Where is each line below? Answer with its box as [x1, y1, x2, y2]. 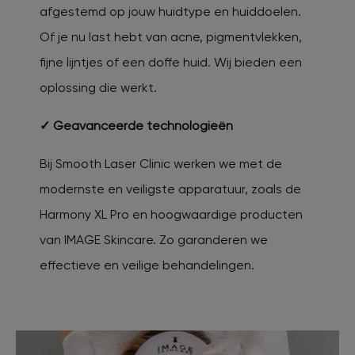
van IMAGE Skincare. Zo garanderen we [40, 231, 268, 247]
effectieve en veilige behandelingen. [40, 257, 254, 273]
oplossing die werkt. [40, 79, 157, 95]
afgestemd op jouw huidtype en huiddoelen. [40, 3, 301, 19]
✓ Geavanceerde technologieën [40, 117, 233, 133]
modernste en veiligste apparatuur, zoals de [40, 181, 301, 197]
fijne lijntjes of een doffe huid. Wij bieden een [40, 54, 302, 70]
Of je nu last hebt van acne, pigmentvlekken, [40, 29, 302, 44]
